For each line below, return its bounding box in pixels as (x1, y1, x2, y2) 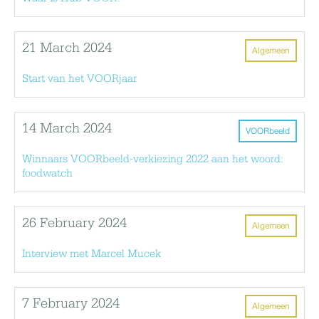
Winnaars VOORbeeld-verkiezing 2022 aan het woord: (22, 153, 283, 165)
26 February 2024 (22, 216, 127, 231)
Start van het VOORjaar (22, 73, 137, 85)
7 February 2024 (22, 296, 120, 311)
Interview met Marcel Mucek (22, 248, 161, 260)
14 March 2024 (22, 121, 112, 136)
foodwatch (22, 167, 73, 179)
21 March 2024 (22, 41, 112, 56)
